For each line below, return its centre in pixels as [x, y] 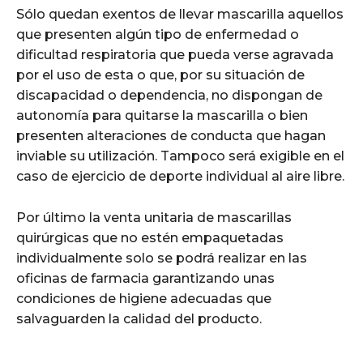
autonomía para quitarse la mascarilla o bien [162, 115]
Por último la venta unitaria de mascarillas [154, 217]
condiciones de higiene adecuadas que [144, 298]
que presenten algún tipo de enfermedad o [158, 34]
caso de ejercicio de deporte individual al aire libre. [180, 176]
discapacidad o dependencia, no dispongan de [169, 95]
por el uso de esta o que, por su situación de [160, 75]
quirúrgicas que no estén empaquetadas [150, 237]
